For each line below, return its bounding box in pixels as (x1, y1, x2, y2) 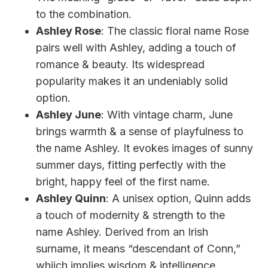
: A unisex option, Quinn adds (106, 191, 251, 205)
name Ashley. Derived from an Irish (36, 225, 208, 238)
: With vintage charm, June (101, 108, 233, 121)
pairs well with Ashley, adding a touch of (36, 41, 236, 54)
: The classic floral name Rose (101, 24, 249, 37)
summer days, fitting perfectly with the (36, 158, 226, 171)
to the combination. (36, 7, 132, 20)
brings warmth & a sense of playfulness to (36, 124, 243, 138)
